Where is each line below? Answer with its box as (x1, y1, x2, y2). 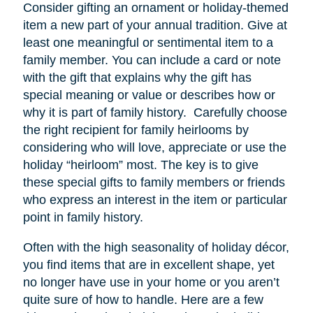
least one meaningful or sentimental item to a (22, 36, 273, 50)
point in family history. (22, 210, 143, 225)
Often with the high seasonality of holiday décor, (22, 240, 289, 255)
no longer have (22, 275, 110, 290)
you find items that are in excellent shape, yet (22, 258, 275, 272)
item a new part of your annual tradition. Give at (22, 18, 287, 33)
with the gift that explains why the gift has (22, 71, 252, 85)
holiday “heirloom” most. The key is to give (22, 158, 259, 173)
